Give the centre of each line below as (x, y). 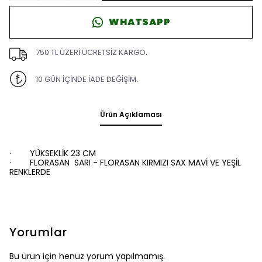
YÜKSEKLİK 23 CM (63, 153)
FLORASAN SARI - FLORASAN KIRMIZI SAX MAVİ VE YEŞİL (135, 163)
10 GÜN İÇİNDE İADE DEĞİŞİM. (87, 79)
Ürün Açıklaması (131, 114)
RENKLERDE (30, 172)
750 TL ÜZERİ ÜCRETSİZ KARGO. (91, 52)
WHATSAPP (140, 22)
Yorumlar (38, 232)
